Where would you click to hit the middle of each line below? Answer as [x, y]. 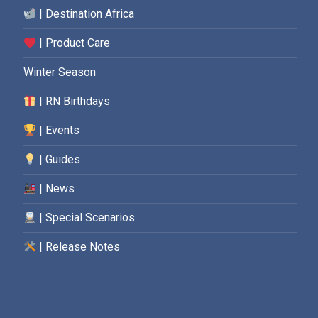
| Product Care [73, 43]
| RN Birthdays [73, 101]
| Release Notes [78, 247]
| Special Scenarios [86, 218]
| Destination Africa [86, 14]
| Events [58, 130]
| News [56, 188]
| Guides [59, 159]
